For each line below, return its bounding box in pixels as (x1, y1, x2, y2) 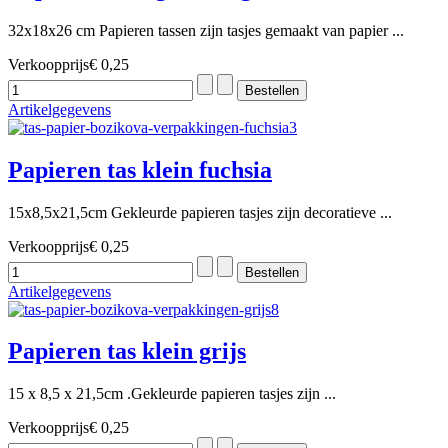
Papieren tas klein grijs (8, 338, 246, 365)
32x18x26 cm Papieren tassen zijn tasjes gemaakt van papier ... (8, 21, 404, 39)
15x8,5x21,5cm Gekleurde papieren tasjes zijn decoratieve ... (8, 203, 392, 221)
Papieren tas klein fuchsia (8, 156, 272, 183)
